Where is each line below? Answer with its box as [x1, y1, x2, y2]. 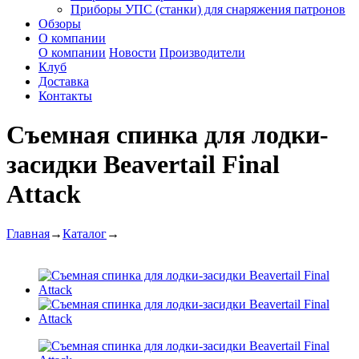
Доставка [38, 75, 89, 88]
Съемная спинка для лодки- [6, 120, 329, 150]
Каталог [63, 226, 107, 240]
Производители [159, 46, 245, 59]
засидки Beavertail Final [6, 150, 280, 179]
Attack [6, 179, 81, 209]
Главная [6, 226, 50, 240]
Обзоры [38, 17, 81, 30]
